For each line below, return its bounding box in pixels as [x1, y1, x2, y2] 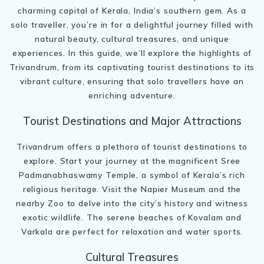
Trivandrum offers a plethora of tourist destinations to [16, 141, 248, 151]
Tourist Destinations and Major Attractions [22, 114, 242, 128]
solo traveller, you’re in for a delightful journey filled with [11, 19, 253, 29]
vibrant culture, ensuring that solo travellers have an [20, 75, 244, 86]
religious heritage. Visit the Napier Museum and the [22, 183, 242, 194]
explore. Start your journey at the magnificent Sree [23, 155, 241, 166]
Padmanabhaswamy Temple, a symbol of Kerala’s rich [19, 169, 245, 180]
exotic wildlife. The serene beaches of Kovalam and [22, 212, 242, 222]
